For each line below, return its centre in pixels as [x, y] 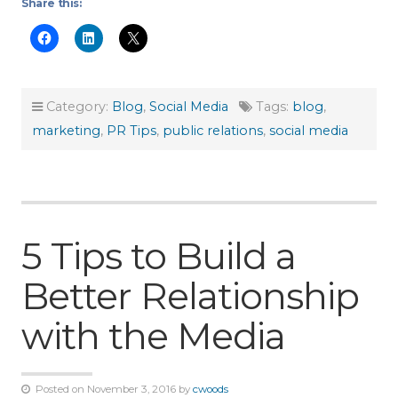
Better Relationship [190, 296]
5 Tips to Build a [159, 256]
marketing [66, 131]
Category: [77, 107]
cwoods [211, 390]
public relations [213, 131]
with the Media [153, 336]
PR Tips [131, 131]
